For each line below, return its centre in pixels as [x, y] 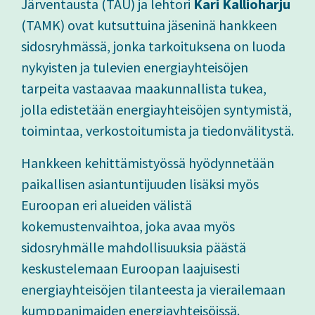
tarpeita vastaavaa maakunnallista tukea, [144, 89]
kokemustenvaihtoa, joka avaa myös [128, 226]
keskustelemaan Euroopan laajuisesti [130, 269]
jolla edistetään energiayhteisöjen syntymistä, [156, 110]
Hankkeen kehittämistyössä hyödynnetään [148, 163]
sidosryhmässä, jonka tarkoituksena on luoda [153, 46]
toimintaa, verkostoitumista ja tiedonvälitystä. [157, 131]
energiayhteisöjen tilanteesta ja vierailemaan [153, 290]
